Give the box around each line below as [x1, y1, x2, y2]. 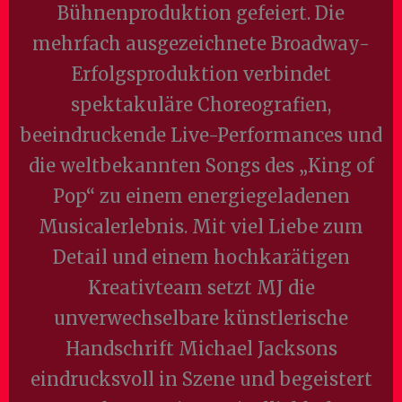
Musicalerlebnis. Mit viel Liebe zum [39, 215, 363, 238]
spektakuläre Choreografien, [71, 93, 331, 116]
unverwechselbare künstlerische [54, 307, 348, 329]
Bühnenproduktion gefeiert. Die [57, 2, 345, 24]
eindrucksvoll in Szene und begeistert [30, 368, 372, 390]
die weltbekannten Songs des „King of [28, 154, 374, 177]
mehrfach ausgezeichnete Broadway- [32, 32, 370, 55]
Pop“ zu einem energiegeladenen [52, 185, 350, 207]
